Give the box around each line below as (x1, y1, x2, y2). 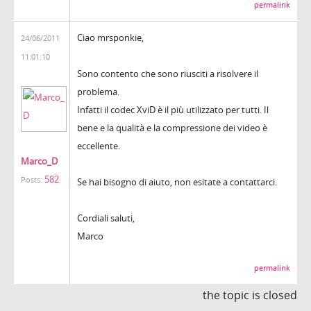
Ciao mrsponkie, (77, 31, 144, 44)
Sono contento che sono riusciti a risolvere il (77, 67, 258, 80)
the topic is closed (203, 287, 297, 303)
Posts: (21, 174, 42, 185)
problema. (77, 85, 119, 98)
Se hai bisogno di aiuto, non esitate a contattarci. (77, 175, 277, 188)
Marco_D (21, 154, 58, 167)
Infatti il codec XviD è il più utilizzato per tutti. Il (77, 103, 269, 116)
